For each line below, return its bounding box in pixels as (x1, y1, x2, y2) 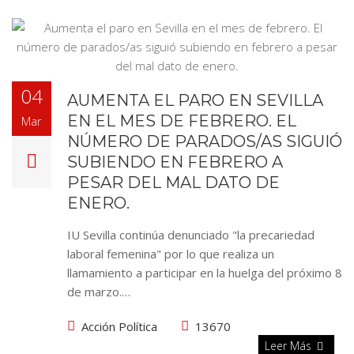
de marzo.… (67, 284, 130, 299)
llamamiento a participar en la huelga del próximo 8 (67, 265, 342, 281)
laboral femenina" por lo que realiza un (67, 246, 274, 262)
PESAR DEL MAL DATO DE (67, 173, 280, 192)
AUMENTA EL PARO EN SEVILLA (67, 91, 323, 110)
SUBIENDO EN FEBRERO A (67, 153, 283, 171)
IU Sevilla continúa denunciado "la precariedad (67, 227, 314, 243)
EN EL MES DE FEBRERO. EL (67, 111, 296, 130)
